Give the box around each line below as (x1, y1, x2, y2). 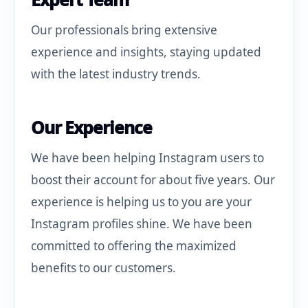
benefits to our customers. (31, 260, 176, 276)
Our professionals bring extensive (31, 22, 217, 38)
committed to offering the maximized (31, 238, 236, 254)
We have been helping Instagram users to (31, 150, 264, 166)
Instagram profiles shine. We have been (31, 216, 252, 232)
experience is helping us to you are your (31, 194, 252, 210)
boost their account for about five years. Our (31, 172, 275, 188)
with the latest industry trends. (31, 66, 201, 82)
